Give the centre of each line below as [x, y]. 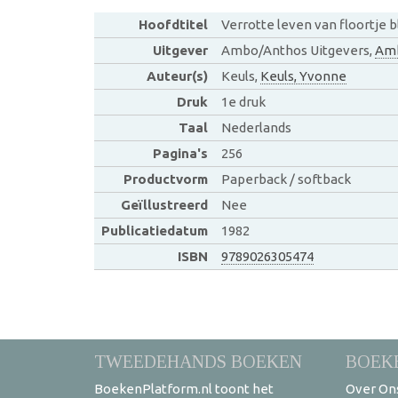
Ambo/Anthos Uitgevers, [298, 50]
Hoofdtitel [173, 24]
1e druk [243, 101]
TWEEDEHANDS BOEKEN [198, 361]
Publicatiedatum [154, 230]
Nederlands [256, 127]
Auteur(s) [177, 76]
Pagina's [180, 153]
